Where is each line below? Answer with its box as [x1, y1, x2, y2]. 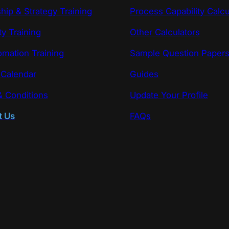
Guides [130, 68, 158, 79]
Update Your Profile [130, 89, 208, 100]
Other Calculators [130, 27, 200, 37]
